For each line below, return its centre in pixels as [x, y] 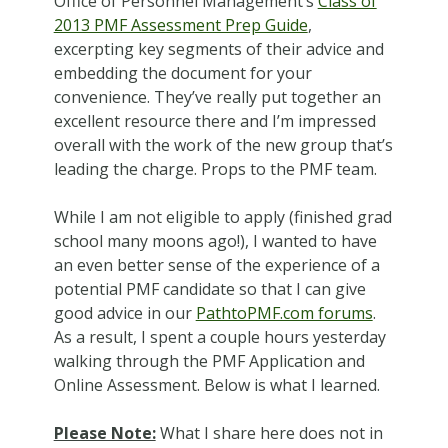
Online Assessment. [128, 384]
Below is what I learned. [291, 384]
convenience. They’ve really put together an [217, 96]
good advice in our [124, 312]
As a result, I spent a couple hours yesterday [219, 336]
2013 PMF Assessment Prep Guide [180, 24]
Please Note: [104, 432]
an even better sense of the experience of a [216, 264]
